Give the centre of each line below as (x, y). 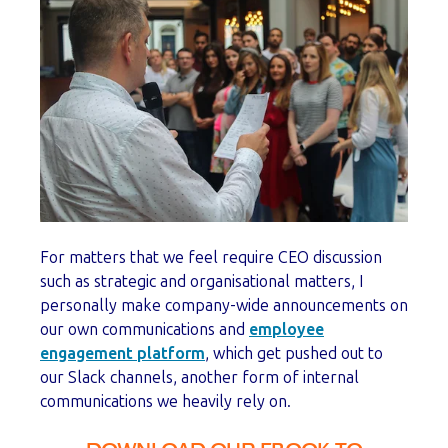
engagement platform (122, 354)
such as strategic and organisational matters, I (201, 282)
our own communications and (144, 330)
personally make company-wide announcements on (224, 306)
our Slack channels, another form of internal (199, 378)
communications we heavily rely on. (169, 402)
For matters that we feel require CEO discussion (211, 258)
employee (286, 330)
